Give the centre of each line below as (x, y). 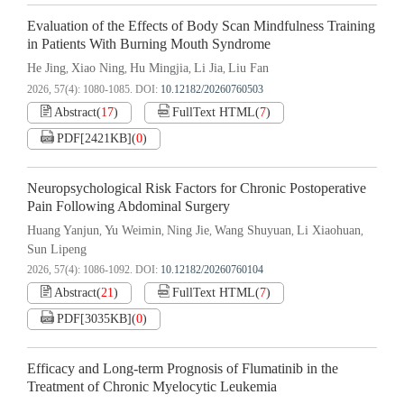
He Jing (46, 69)
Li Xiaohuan (329, 231)
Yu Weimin (133, 231)
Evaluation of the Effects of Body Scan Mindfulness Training (201, 27)
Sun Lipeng (57, 250)
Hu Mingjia (159, 69)
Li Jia (208, 69)
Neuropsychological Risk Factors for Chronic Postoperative (197, 189)
